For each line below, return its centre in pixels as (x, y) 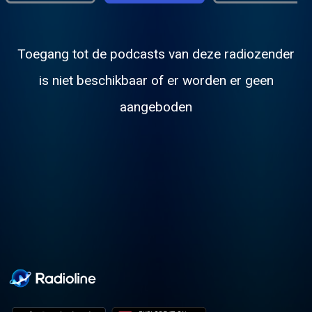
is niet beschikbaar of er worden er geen (156, 81)
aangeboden (156, 107)
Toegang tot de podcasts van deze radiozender (156, 54)
